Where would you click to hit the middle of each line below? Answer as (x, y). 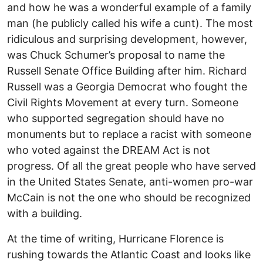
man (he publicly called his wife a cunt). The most (130, 23)
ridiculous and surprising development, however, (127, 39)
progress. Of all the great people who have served (131, 166)
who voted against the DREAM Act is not (109, 150)
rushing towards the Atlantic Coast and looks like (129, 255)
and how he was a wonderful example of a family (129, 8)
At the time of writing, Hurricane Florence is (115, 239)
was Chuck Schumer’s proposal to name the (116, 55)
